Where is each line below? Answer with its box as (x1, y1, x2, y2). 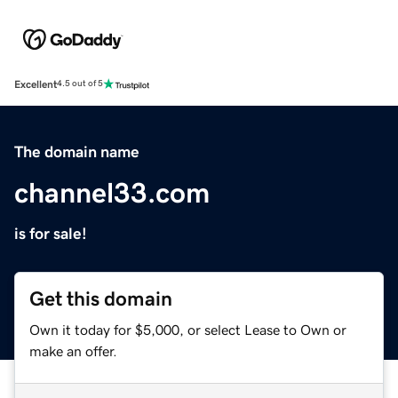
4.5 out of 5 (57, 79, 103, 89)
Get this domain (29, 288, 172, 309)
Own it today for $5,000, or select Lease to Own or (29, 322, 346, 337)
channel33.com (14, 178, 210, 207)
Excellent (14, 78, 57, 90)
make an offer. (29, 343, 117, 358)
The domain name (14, 143, 139, 160)
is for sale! (14, 225, 87, 242)
